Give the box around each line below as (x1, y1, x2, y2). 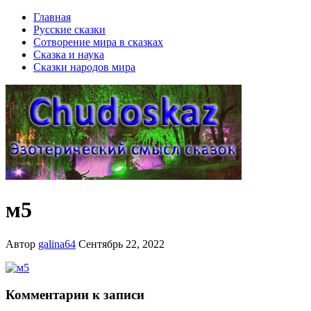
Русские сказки (33, 24, 106, 35)
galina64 (38, 237, 76, 250)
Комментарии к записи (6, 287, 144, 302)
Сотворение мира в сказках (33, 36, 163, 48)
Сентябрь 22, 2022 (78, 237, 165, 250)
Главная (33, 11, 71, 23)
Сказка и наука (33, 49, 104, 60)
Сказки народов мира (33, 61, 135, 73)
